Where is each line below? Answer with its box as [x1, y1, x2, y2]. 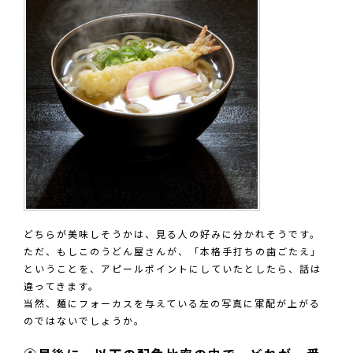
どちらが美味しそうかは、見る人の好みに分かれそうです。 [24, 229, 321, 242]
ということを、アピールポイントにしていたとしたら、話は [24, 263, 321, 277]
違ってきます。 [24, 281, 99, 294]
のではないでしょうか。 [24, 315, 145, 329]
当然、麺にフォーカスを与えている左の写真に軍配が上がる [24, 298, 321, 311]
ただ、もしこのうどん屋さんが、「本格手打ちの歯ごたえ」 [24, 246, 321, 259]
